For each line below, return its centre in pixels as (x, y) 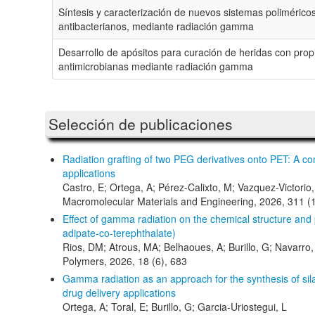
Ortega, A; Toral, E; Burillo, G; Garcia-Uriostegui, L (175, 306)
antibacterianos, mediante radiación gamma (156, 26)
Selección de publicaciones (141, 123)
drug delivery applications (119, 292)
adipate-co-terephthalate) (119, 232)
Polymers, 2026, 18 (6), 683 (125, 261)
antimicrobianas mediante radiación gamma (156, 66)
